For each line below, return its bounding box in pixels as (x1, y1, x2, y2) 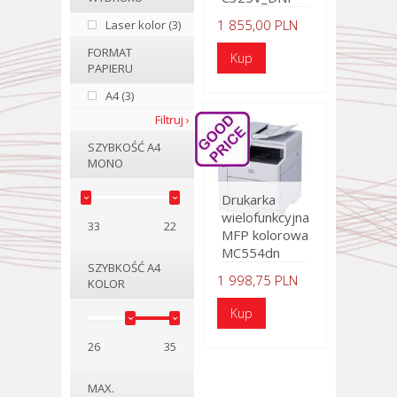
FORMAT (88, 44, 132, 60)
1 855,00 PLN (217, 16, 298, 34)
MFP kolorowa (222, 226, 308, 244)
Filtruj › (155, 112, 190, 128)
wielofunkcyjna (222, 208, 309, 226)
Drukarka (222, 191, 276, 208)
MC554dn (222, 244, 280, 261)
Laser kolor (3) (105, 17, 181, 33)
